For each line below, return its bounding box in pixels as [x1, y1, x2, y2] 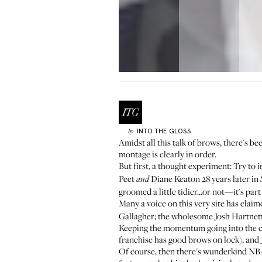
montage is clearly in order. [119, 148, 216, 160]
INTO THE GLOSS [136, 127, 191, 135]
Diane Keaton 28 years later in [149, 173, 260, 184]
